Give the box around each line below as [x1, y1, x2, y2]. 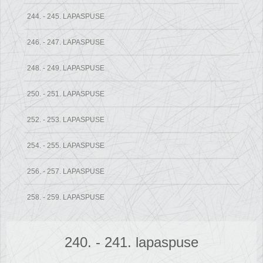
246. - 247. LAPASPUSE [27, 38, 105, 47]
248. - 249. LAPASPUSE [27, 64, 105, 73]
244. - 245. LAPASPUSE [27, 12, 105, 21]
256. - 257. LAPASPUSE [27, 167, 105, 176]
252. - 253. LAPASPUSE [27, 116, 105, 124]
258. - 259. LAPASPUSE [27, 193, 105, 202]
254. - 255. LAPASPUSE [27, 141, 105, 150]
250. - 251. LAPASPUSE [27, 90, 105, 99]
